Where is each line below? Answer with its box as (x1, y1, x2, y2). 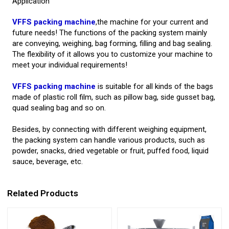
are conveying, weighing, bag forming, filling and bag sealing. (12, 39, 213, 49)
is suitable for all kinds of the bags (96, 82, 214, 91)
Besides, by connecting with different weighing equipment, (12, 125, 207, 134)
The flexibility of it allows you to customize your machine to (12, 50, 213, 59)
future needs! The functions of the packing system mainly (12, 28, 208, 38)
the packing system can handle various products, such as (12, 135, 205, 145)
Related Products (7, 188, 79, 198)
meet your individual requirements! (12, 60, 128, 70)
